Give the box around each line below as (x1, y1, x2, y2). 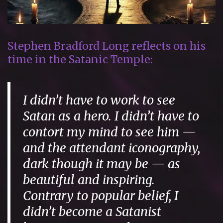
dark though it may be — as (23, 155, 181, 172)
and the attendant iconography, (23, 139, 201, 156)
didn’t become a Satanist (23, 203, 162, 220)
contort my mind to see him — (23, 123, 196, 140)
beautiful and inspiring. (23, 171, 155, 188)
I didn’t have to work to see (23, 92, 176, 108)
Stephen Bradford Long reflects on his (7, 39, 206, 53)
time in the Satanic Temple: (7, 53, 153, 67)
